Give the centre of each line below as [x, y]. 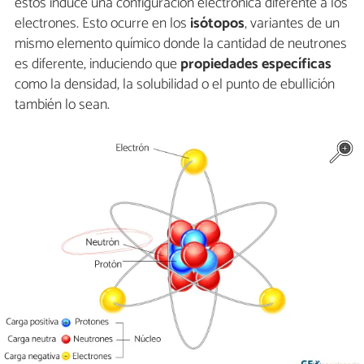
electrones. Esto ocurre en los [102, 23]
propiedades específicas [256, 64]
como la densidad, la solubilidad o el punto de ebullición [175, 84]
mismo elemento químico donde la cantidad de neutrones [181, 43]
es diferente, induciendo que [97, 64]
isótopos [217, 23]
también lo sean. [62, 104]
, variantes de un [292, 23]
